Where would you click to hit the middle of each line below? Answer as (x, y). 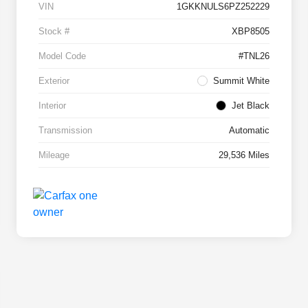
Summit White (241, 81)
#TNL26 (254, 56)
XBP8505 (251, 32)
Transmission (65, 131)
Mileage (54, 155)
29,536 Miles (244, 155)
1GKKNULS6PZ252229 (223, 7)
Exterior (54, 81)
